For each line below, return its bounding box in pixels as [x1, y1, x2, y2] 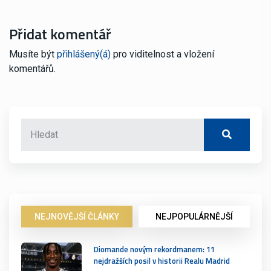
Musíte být [9, 48, 57, 60]
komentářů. [9, 62, 56, 74]
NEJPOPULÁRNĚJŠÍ [155, 211, 233, 221]
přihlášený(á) [57, 48, 111, 60]
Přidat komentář [9, 22, 111, 45]
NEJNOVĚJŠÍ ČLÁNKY [34, 211, 119, 221]
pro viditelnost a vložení [111, 48, 214, 60]
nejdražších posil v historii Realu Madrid [94, 254, 230, 267]
